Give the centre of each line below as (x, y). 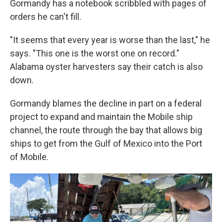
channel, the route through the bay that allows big (106, 130)
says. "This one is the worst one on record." (95, 53)
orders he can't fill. (46, 16)
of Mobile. (29, 157)
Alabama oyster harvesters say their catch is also (106, 66)
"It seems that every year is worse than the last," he (110, 40)
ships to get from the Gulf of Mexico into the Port (106, 143)
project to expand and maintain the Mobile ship (101, 116)
